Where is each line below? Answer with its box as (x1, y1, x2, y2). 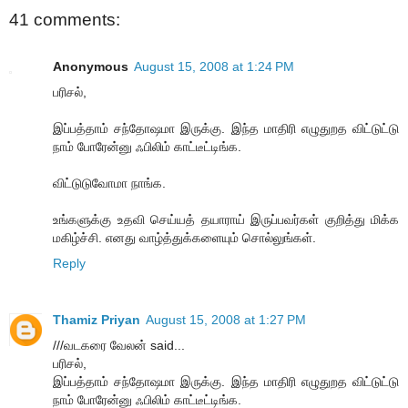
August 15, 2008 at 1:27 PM (146, 311, 306, 327)
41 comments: (9, 9, 120, 29)
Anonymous (53, 58, 128, 74)
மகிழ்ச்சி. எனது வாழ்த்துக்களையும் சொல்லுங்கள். (53, 229, 316, 245)
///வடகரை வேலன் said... (53, 337, 185, 352)
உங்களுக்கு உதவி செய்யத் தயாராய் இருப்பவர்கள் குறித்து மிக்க (53, 211, 399, 227)
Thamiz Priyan (53, 311, 140, 327)
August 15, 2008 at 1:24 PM (134, 58, 294, 74)
